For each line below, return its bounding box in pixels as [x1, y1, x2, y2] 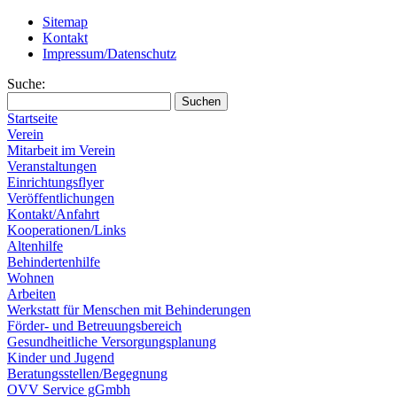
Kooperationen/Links [7, 222, 126, 237]
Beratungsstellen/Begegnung [7, 366, 167, 381]
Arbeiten [7, 286, 56, 301]
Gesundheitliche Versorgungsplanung [7, 334, 216, 349]
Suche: [7, 76, 45, 91]
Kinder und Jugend [7, 350, 114, 365]
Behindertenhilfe [7, 254, 100, 269]
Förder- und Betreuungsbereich [7, 318, 182, 333]
